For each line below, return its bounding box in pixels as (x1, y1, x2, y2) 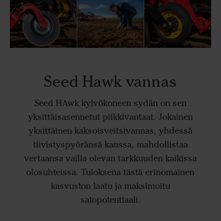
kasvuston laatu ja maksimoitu (50, 180, 170, 191)
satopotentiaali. (80, 194, 141, 205)
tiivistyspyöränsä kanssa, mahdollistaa (33, 139, 188, 150)
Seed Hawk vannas (44, 72, 177, 91)
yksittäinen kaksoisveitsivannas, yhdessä (28, 125, 192, 136)
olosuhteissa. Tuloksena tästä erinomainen (26, 166, 195, 178)
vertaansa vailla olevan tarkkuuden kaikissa (24, 152, 197, 164)
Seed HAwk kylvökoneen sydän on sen (34, 97, 186, 109)
